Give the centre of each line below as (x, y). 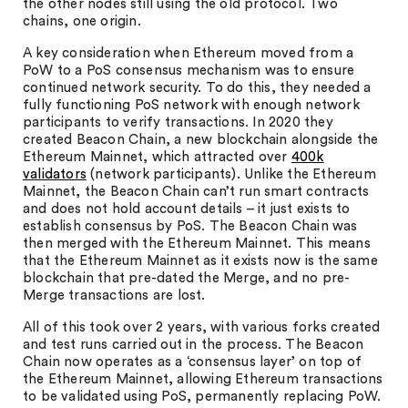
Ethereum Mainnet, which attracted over (157, 157)
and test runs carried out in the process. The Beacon (194, 345)
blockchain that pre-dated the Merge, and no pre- (187, 278)
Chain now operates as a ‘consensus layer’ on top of (193, 362)
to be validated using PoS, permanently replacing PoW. (202, 397)
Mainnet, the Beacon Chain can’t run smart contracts (196, 192)
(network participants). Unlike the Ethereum (231, 174)
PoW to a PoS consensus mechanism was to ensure (189, 71)
